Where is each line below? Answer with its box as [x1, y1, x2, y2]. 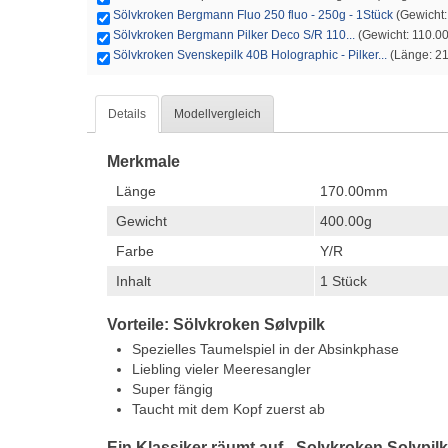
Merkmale [107, 153, 180, 171]
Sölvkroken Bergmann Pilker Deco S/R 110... [113, 28, 355, 43]
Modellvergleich [174, 107, 261, 122]
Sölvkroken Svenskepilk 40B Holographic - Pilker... [113, 48, 387, 63]
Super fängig [132, 381, 213, 398]
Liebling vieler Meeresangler [132, 361, 311, 378]
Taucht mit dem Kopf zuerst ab [132, 401, 325, 418]
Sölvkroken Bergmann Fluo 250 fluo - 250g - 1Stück [113, 8, 393, 23]
